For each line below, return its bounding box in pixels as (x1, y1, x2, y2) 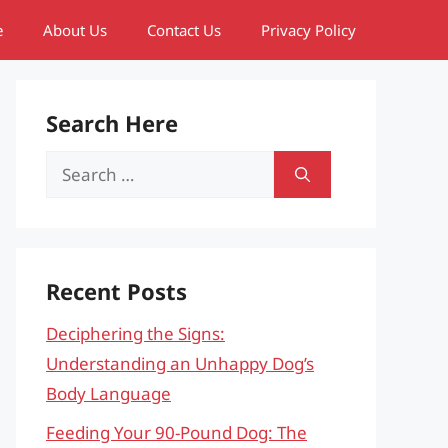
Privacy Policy (261, 20, 356, 40)
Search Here (46, 108, 178, 138)
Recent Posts (46, 276, 187, 306)
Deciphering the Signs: (46, 322, 225, 345)
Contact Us (147, 20, 221, 40)
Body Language (46, 382, 171, 405)
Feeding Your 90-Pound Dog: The (46, 420, 307, 444)
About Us (43, 20, 107, 40)
